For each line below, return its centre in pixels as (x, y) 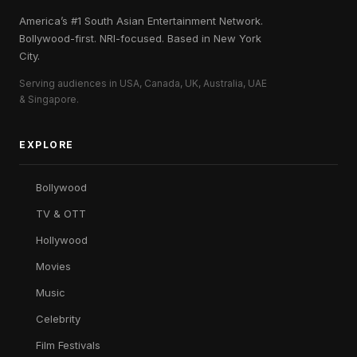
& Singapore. (49, 100)
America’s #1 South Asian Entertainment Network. (141, 21)
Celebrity (58, 319)
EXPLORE (47, 145)
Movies (53, 267)
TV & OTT (61, 214)
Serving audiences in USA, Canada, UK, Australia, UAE (143, 84)
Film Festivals (68, 345)
